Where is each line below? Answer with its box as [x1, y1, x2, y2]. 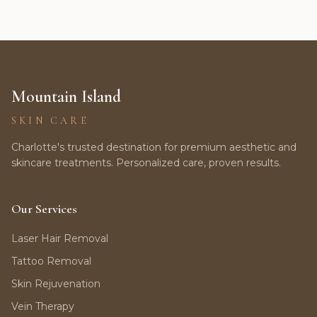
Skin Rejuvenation [11, 277, 100, 290]
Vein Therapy [11, 300, 74, 313]
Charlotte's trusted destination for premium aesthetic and [11, 141, 296, 154]
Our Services [11, 201, 77, 217]
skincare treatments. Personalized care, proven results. [11, 156, 281, 169]
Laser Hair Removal [11, 232, 108, 245]
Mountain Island [11, 86, 121, 107]
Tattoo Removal [11, 255, 91, 267]
